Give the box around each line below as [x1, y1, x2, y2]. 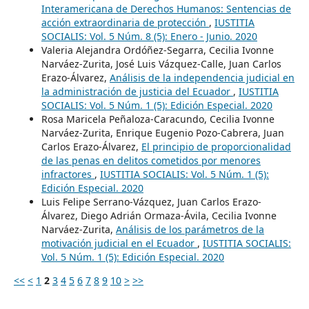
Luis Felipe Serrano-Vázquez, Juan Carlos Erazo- [41, 195, 261, 208]
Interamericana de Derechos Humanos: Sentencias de [41, 1, 291, 15]
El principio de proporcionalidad [141, 139, 291, 153]
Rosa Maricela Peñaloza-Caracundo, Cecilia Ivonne [41, 112, 275, 126]
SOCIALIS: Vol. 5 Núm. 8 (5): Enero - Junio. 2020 [41, 29, 257, 43]
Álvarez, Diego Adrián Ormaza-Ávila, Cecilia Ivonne [41, 208, 277, 222]
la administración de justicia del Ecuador [41, 84, 233, 98]
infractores [41, 167, 94, 181]
